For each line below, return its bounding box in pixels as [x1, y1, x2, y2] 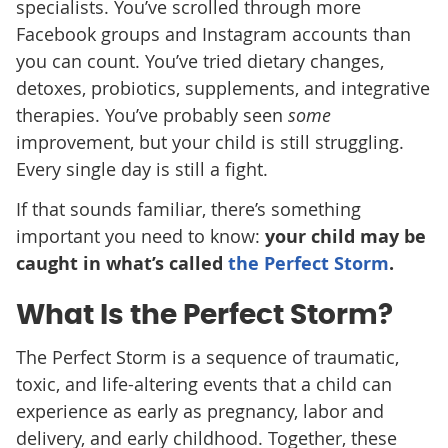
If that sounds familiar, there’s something [15, 196, 361, 221]
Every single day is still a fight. [15, 156, 268, 181]
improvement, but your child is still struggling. [15, 129, 404, 154]
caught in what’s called [15, 250, 228, 276]
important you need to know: [15, 223, 265, 248]
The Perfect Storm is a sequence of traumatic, [15, 344, 399, 369]
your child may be [264, 223, 426, 249]
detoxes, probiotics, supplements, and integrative [15, 75, 430, 100]
